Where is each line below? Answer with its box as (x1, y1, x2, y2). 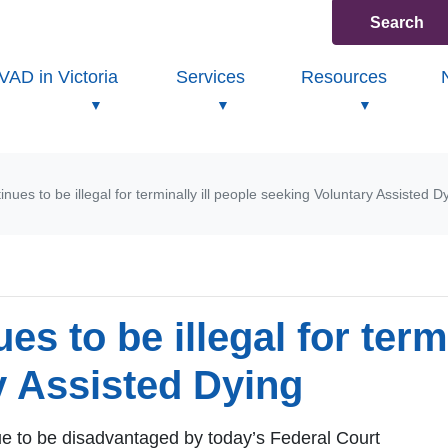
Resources (301, 67, 388, 87)
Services (175, 67, 245, 87)
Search (369, 13, 424, 31)
